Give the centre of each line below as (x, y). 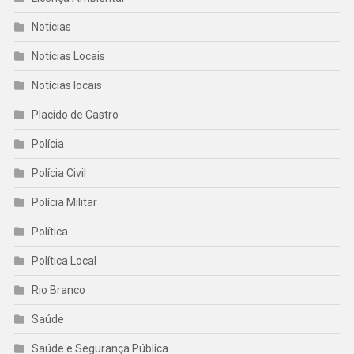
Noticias (51, 27)
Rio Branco (58, 290)
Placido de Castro (75, 115)
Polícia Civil (58, 173)
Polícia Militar (64, 203)
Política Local (64, 261)
